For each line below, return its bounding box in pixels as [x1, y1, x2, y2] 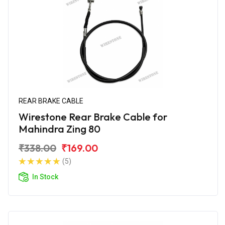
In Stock [32, 172, 58, 181]
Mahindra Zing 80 [19, 122, 100, 135]
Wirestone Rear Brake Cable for [19, 110, 167, 123]
